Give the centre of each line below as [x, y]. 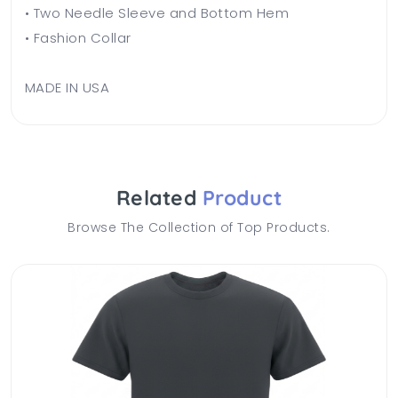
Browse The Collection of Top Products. [199, 227]
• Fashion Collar [78, 37]
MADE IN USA [68, 87]
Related [159, 197]
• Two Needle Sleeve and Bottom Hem [157, 12]
